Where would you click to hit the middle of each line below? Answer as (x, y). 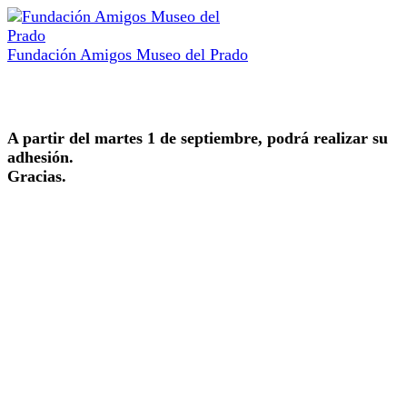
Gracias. (37, 176)
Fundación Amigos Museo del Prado (128, 55)
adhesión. (40, 157)
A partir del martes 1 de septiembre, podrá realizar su (198, 138)
